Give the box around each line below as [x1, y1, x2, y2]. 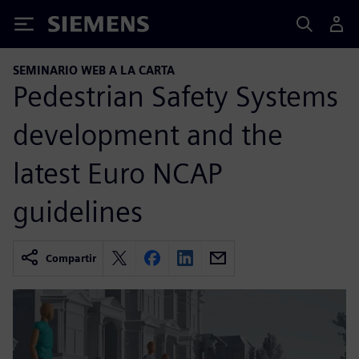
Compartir [46, 252, 96, 264]
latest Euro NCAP [13, 155, 222, 191]
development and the [13, 116, 283, 152]
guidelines [13, 193, 143, 229]
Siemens [48, 18, 101, 35]
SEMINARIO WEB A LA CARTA [13, 63, 175, 77]
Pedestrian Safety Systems [13, 78, 338, 114]
